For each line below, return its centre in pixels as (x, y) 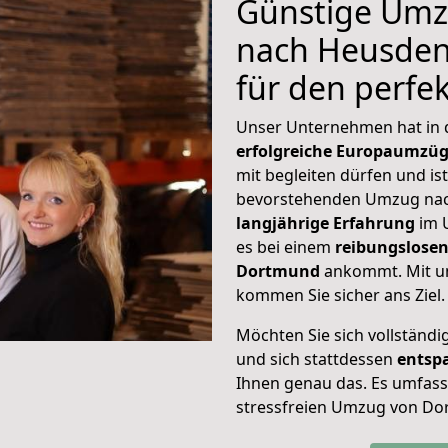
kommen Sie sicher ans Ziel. (340, 295)
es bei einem (283, 247)
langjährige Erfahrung (325, 223)
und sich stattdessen (316, 359)
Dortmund (280, 271)
